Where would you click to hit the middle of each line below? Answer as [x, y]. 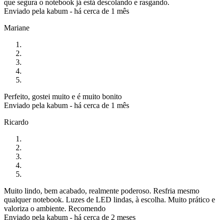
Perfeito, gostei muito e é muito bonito [63, 97]
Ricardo [16, 122]
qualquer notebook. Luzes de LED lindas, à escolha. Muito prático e [110, 200]
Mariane [17, 28]
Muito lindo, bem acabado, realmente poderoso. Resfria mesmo [102, 191]
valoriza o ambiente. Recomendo [55, 209]
